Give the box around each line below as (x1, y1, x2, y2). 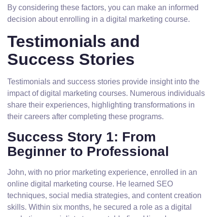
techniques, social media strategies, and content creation (7, 191, 201, 200)
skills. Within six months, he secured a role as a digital (7, 203, 192, 211)
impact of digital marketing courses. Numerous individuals (7, 89, 205, 97)
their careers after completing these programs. (7, 112, 164, 121)
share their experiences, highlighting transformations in (7, 101, 195, 109)
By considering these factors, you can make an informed (7, 3, 199, 12)
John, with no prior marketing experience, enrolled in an (7, 168, 197, 176)
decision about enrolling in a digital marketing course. (7, 15, 190, 23)
